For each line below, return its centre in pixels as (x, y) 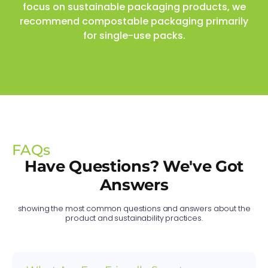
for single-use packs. (134, 36)
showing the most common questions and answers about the (134, 209)
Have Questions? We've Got (134, 167)
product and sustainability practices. (134, 218)
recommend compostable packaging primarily (134, 22)
